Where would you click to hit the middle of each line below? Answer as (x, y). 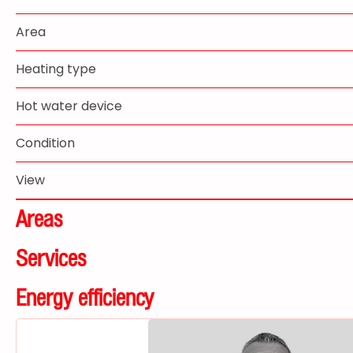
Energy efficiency (85, 298)
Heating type (56, 69)
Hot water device (69, 106)
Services (51, 258)
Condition (45, 143)
